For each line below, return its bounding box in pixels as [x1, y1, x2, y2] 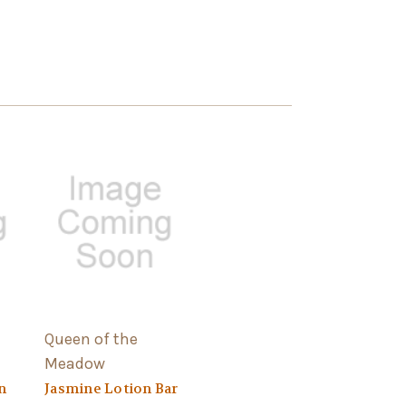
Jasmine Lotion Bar [44, 379, 179, 398]
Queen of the [44, 328, 138, 349]
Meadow [44, 353, 105, 373]
